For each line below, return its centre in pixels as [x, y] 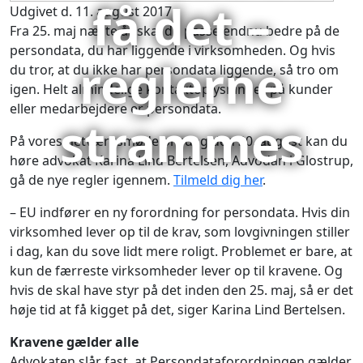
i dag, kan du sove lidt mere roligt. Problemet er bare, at [181, 251]
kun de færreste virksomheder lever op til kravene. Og [176, 271]
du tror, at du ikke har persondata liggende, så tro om [174, 70]
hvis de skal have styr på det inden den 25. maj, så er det [181, 290]
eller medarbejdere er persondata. [115, 109]
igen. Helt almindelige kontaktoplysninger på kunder [171, 89]
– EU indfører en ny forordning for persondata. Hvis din [180, 212]
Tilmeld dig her [218, 180]
